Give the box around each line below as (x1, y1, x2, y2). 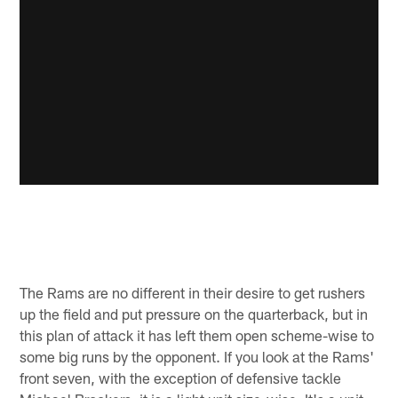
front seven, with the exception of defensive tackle (20, 368, 342, 386)
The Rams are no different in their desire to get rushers (20, 283, 366, 301)
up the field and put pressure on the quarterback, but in (20, 304, 369, 322)
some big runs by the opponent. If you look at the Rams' (20, 346, 375, 365)
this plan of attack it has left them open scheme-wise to (20, 325, 375, 344)
